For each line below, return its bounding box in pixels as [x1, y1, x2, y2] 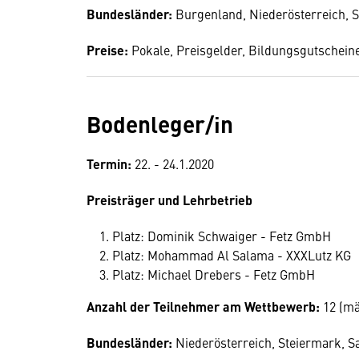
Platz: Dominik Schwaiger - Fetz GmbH [112, 227, 331, 244]
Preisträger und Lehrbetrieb [87, 191, 252, 209]
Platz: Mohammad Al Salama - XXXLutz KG [112, 246, 351, 264]
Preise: [87, 41, 131, 59]
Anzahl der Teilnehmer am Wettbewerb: [87, 297, 323, 316]
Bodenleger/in [87, 107, 233, 139]
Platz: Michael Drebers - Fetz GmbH [112, 265, 315, 283]
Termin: [87, 155, 131, 173]
